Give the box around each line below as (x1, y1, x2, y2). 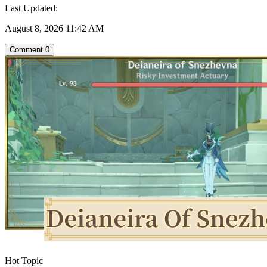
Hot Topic (5, 255, 43, 266)
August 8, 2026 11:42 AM (5, 23, 104, 33)
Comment (10, 45, 43, 54)
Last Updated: (5, 2, 58, 13)
